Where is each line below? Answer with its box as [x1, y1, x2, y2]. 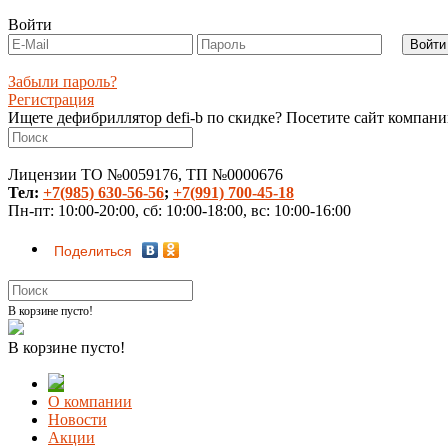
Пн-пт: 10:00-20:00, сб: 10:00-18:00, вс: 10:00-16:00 [8, 202, 351, 219]
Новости [48, 411, 107, 428]
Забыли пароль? [8, 73, 117, 90]
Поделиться [54, 244, 132, 259]
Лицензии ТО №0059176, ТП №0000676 [8, 166, 283, 183]
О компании [48, 393, 132, 410]
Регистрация [8, 91, 94, 108]
